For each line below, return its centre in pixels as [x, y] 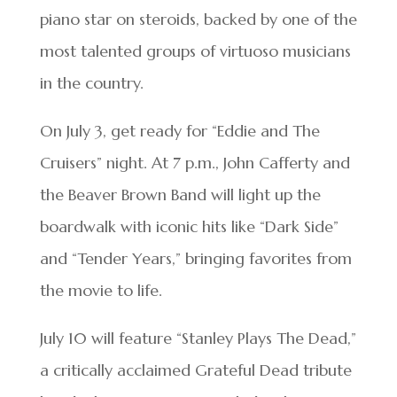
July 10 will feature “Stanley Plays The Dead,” [198, 338]
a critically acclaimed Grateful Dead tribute [195, 370]
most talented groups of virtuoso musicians [195, 51]
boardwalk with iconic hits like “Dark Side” [189, 226]
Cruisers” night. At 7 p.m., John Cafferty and [195, 163]
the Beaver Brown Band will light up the [180, 195]
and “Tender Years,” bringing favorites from [195, 258]
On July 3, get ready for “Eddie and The [179, 131]
